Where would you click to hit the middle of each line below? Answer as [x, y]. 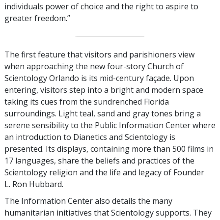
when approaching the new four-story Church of [94, 67]
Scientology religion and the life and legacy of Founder [104, 173]
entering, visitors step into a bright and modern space [104, 90]
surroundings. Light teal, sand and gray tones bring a [103, 114]
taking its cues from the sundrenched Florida [87, 102]
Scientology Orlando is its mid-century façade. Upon [99, 78]
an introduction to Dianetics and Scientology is [90, 137]
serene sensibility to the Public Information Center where [110, 125]
